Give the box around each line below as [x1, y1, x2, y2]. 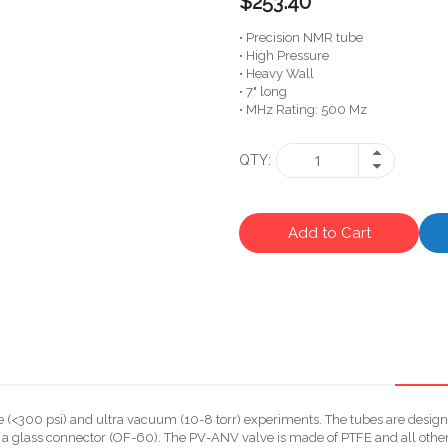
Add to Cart [287, 223, 371, 242]
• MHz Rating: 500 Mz [239, 101, 367, 117]
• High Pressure [239, 47, 329, 63]
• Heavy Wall [239, 65, 314, 81]
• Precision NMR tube [239, 29, 363, 45]
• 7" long [239, 83, 287, 99]
